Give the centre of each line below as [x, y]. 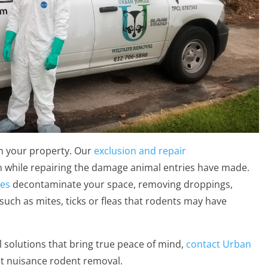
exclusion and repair [140, 150]
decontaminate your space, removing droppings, [121, 184]
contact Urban [219, 244]
